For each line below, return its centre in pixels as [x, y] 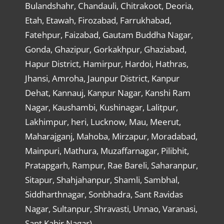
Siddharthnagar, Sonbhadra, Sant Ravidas [104, 194]
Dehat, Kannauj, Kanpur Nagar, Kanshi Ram [107, 92]
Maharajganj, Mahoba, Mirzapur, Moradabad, [111, 136]
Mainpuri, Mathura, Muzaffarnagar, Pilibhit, [107, 150]
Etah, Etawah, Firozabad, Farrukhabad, [98, 20]
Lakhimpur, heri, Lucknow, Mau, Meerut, [103, 121]
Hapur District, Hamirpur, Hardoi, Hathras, [106, 63]
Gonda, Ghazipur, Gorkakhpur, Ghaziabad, [105, 49]
